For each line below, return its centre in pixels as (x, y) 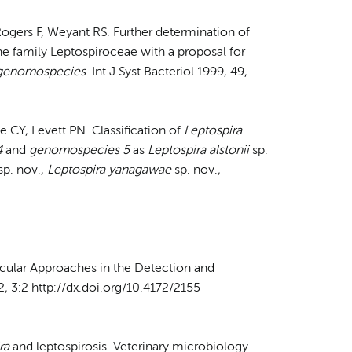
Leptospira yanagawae (109, 170)
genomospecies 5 (79, 150)
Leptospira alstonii (200, 150)
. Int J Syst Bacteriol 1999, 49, (166, 72)
